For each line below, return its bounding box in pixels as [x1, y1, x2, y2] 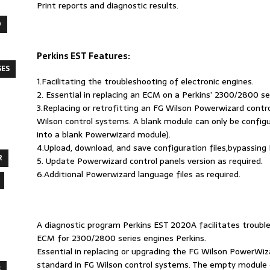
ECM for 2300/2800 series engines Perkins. [36, 231, 206, 245]
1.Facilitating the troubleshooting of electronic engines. [36, 74, 254, 88]
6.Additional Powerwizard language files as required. [36, 167, 240, 181]
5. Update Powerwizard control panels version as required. [36, 154, 263, 168]
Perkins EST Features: [36, 49, 130, 63]
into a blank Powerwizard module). [36, 127, 171, 141]
